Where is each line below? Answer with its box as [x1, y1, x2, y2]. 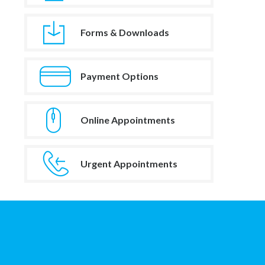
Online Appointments [80, 114, 175, 125]
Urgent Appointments [80, 157, 177, 169]
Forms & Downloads [80, 26, 169, 38]
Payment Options [80, 70, 159, 82]
